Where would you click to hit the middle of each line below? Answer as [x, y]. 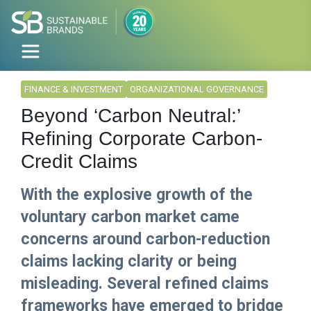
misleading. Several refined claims [145, 284]
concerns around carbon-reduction [145, 239]
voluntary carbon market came [130, 217]
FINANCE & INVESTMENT [74, 90]
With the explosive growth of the [137, 195]
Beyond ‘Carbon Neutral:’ [131, 116]
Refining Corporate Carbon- [142, 139]
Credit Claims [79, 162]
